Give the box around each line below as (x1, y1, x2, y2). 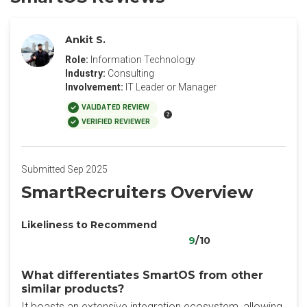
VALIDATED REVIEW (82, 103, 149, 112)
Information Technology (90, 54, 195, 65)
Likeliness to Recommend (21, 219, 157, 231)
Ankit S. (65, 34, 106, 46)
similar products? (21, 282, 124, 295)
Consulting (108, 68, 154, 79)
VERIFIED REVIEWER (82, 117, 150, 126)
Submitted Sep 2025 (21, 164, 108, 175)
